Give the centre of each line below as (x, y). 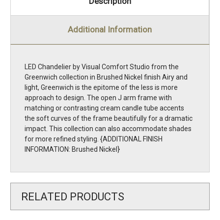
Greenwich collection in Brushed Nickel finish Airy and (106, 77)
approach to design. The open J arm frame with (98, 98)
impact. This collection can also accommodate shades (108, 129)
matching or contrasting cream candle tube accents (104, 108)
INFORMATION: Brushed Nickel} (72, 150)
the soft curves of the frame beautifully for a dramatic (109, 119)
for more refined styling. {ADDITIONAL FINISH (94, 139)
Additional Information (110, 30)
